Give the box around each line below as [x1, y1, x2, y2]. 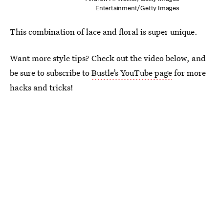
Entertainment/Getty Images [95, 4, 179, 13]
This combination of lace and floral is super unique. [10, 26, 197, 38]
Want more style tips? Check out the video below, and [10, 52, 206, 64]
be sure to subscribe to [10, 67, 91, 79]
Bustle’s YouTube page [91, 67, 172, 79]
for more [172, 67, 206, 79]
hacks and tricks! [10, 82, 73, 93]
